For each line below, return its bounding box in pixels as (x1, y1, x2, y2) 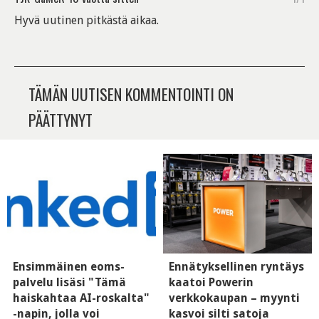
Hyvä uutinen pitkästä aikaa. (14, 14, 159, 28)
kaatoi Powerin (169, 275, 253, 289)
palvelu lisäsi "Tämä (13, 275, 126, 289)
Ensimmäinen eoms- (13, 259, 125, 273)
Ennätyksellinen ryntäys (169, 259, 304, 273)
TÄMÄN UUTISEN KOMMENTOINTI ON (28, 83, 234, 106)
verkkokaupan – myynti (169, 291, 300, 305)
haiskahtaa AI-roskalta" (13, 291, 150, 305)
